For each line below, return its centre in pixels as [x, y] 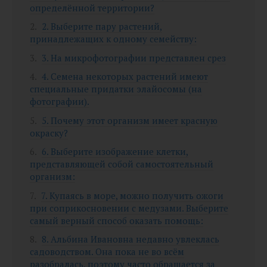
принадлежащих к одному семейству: [113, 39]
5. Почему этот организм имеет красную [130, 120]
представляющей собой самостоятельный [122, 164]
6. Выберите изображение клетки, [115, 151]
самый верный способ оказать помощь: [117, 220]
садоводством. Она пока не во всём [107, 252]
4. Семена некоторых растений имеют [125, 76]
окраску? [49, 133]
